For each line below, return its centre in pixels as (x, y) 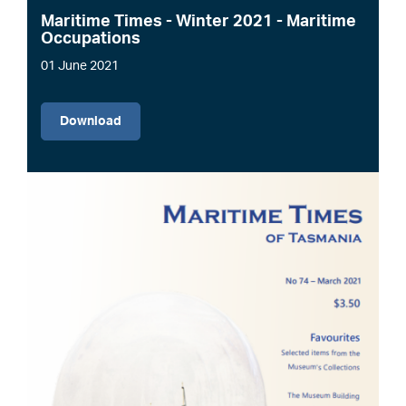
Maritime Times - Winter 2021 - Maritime (198, 21)
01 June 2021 (80, 66)
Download (91, 121)
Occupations (91, 39)
